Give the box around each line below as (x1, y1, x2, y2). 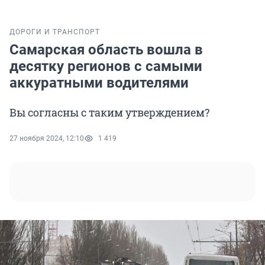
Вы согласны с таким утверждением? (9, 105, 209, 120)
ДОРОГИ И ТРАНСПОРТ (9, 28, 100, 37)
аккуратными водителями (9, 75, 189, 92)
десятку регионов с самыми (9, 58, 202, 75)
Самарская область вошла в (9, 41, 203, 59)
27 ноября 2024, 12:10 (9, 134, 84, 143)
